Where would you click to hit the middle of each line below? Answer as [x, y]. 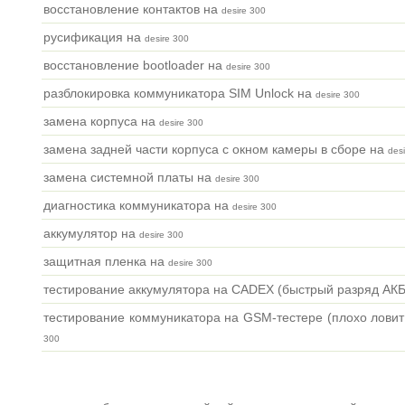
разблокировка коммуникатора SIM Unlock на [179, 94]
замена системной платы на [129, 178]
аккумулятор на [91, 234]
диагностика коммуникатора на [138, 206]
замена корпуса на [101, 122]
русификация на [94, 38]
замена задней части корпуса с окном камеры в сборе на [216, 150]
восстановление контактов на [132, 9]
